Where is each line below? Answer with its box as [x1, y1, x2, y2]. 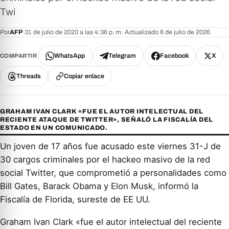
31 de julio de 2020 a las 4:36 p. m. [25, 29, 123, 36]
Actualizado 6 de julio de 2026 [125, 29, 210, 36]
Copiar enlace [63, 73, 104, 80]
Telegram [108, 52, 136, 59]
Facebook [159, 52, 189, 59]
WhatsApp [54, 52, 85, 59]
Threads [16, 72, 41, 80]
